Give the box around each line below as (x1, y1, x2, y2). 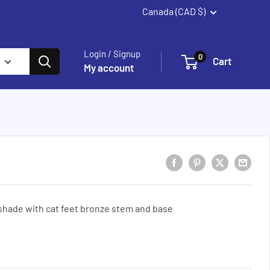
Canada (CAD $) (142, 5, 206, 17)
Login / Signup (84, 48, 140, 59)
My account (84, 61, 134, 74)
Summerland (37, 10, 98, 23)
